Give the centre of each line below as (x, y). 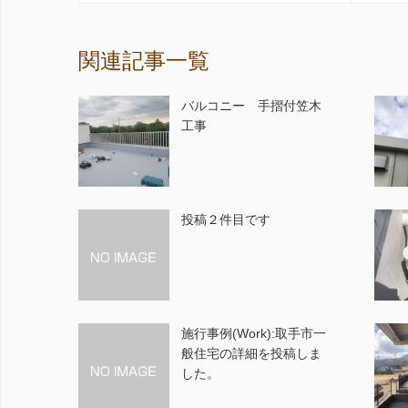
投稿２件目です (226, 219)
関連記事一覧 (143, 61)
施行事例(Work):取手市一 (254, 333)
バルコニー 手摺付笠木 (252, 106)
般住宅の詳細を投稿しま (252, 353)
